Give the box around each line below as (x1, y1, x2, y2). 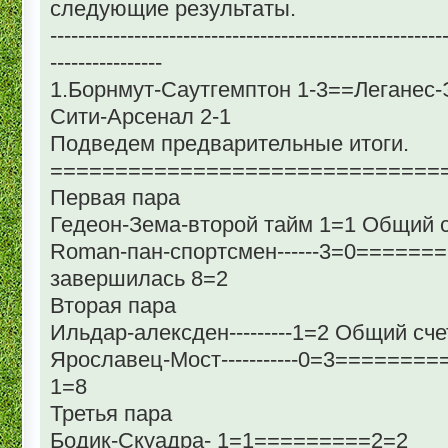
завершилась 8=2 (50, 265, 228, 291)
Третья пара (50, 400, 172, 426)
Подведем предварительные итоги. (50, 130, 409, 156)
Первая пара (50, 184, 180, 210)
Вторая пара (50, 292, 176, 318)
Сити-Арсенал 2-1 (50, 103, 231, 129)
